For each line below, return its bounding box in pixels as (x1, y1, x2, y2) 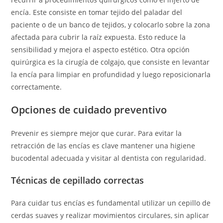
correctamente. (11, 82, 62, 92)
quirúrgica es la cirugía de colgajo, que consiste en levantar (11, 57, 210, 67)
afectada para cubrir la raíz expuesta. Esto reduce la (11, 32, 186, 42)
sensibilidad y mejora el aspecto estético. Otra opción (11, 45, 190, 54)
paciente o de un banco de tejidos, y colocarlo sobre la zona (11, 20, 211, 29)
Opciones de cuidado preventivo (11, 103, 167, 116)
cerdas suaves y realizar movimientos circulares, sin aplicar (11, 211, 210, 220)
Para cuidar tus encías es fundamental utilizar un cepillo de (11, 198, 211, 208)
